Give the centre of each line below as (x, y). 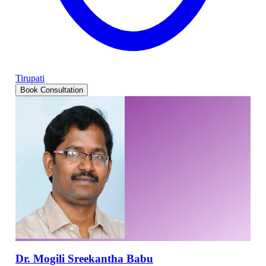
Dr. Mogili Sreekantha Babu (84, 258)
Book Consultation (52, 90)
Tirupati (30, 78)
